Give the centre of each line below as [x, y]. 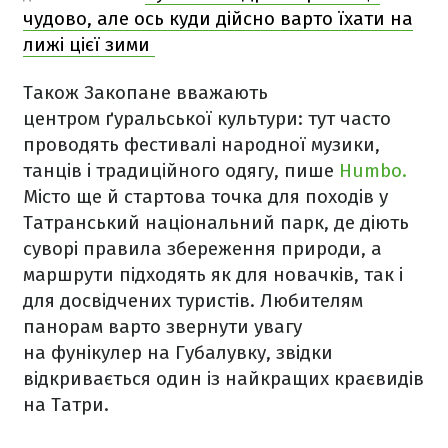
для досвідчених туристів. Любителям [193, 301]
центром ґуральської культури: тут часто [207, 119]
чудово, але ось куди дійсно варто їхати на [218, 19]
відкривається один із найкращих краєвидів [223, 379]
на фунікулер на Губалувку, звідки [178, 353]
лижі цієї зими [89, 45]
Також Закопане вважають [145, 93]
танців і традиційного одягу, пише [181, 171]
